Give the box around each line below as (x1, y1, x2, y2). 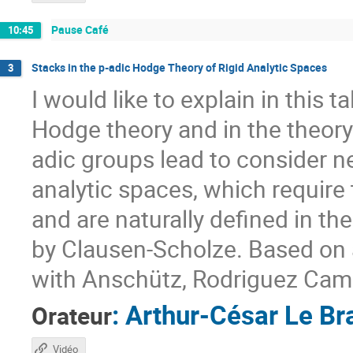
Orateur (32, 299, 112, 332)
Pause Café (51, 22, 109, 38)
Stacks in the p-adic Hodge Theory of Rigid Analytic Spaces (32, 59, 327, 75)
